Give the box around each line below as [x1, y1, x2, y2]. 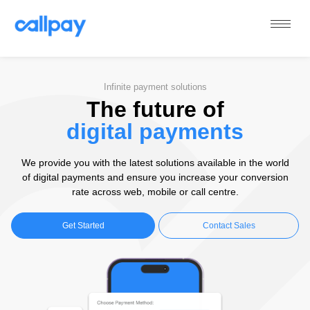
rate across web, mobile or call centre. [71, 185, 239, 197]
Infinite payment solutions [103, 82, 207, 93]
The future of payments [19, 38, 29, 49]
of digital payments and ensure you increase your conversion [21, 171, 289, 183]
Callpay [25, 36, 42, 55]
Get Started [62, 221, 104, 231]
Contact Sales [202, 221, 255, 231]
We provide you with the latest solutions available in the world [21, 156, 289, 168]
